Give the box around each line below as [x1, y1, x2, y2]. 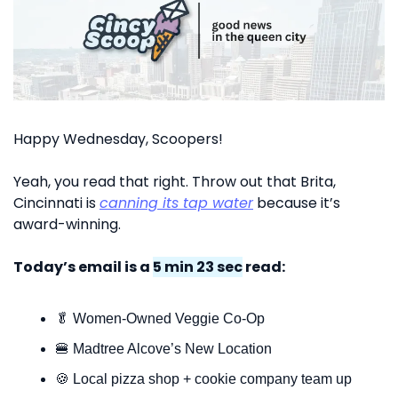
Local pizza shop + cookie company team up [69, 370, 352, 386]
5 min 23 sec [153, 256, 243, 277]
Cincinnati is [13, 192, 99, 213]
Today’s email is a [13, 256, 153, 277]
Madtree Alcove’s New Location [69, 340, 272, 356]
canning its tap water [99, 192, 253, 213]
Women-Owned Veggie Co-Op [69, 310, 265, 326]
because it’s [253, 192, 340, 213]
